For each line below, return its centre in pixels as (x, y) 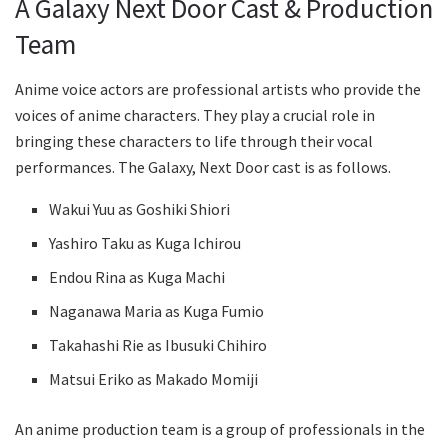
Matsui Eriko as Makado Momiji (154, 378)
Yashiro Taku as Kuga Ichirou (145, 242)
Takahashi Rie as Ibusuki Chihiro (158, 344)
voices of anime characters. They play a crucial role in (195, 114)
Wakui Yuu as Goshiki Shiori (140, 208)
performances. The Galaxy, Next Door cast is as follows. (203, 166)
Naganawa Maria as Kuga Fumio (157, 310)
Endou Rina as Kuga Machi (137, 276)
